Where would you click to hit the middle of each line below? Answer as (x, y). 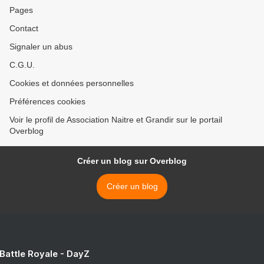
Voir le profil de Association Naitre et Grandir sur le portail (116, 120)
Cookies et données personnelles (72, 83)
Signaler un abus (41, 47)
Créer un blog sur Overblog (132, 161)
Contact (24, 28)
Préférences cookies (47, 101)
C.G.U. (22, 65)
